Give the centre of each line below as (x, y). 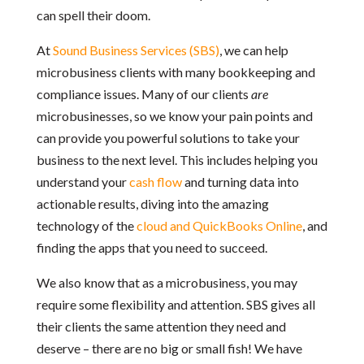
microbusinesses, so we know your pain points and (174, 116)
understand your (82, 182)
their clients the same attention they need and (161, 326)
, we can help (253, 50)
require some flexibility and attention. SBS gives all (175, 304)
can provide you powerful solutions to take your (168, 138)
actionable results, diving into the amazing (152, 204)
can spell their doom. (93, 15)
